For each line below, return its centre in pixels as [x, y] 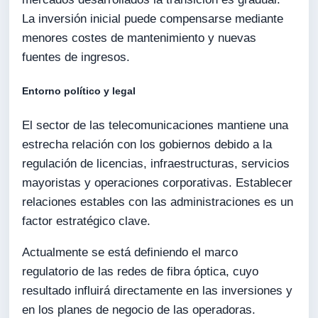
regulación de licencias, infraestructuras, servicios [156, 163]
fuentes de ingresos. [76, 57]
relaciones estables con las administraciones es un [158, 202]
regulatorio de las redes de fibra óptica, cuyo [141, 271]
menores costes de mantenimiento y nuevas [139, 38]
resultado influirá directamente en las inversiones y [158, 290]
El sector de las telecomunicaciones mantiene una [155, 125]
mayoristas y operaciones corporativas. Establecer [158, 182]
